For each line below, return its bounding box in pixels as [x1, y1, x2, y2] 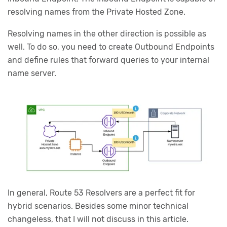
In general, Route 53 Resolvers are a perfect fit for [8, 187, 195, 198]
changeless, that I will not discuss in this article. [8, 214, 188, 224]
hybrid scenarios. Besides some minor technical [8, 201, 188, 211]
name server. [8, 68, 56, 79]
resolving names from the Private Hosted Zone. [8, 7, 185, 17]
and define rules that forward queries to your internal [8, 55, 209, 65]
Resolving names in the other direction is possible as [8, 29, 206, 39]
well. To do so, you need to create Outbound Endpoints [8, 42, 214, 52]
